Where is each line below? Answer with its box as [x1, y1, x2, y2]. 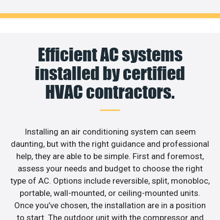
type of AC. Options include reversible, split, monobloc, [10, 175, 210, 186]
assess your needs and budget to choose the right [17, 163, 203, 173]
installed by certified [35, 62, 185, 84]
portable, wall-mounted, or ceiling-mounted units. [20, 188, 200, 198]
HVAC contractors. [45, 81, 175, 103]
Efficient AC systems [37, 43, 183, 65]
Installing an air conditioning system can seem [24, 126, 196, 137]
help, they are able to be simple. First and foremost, [16, 151, 204, 161]
